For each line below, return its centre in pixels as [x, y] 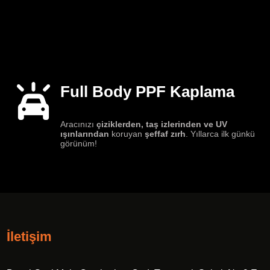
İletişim [29, 237]
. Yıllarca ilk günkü [221, 134]
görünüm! [79, 144]
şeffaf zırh [165, 134]
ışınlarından [85, 134]
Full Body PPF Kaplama [148, 91]
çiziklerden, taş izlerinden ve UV [162, 124]
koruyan [127, 134]
